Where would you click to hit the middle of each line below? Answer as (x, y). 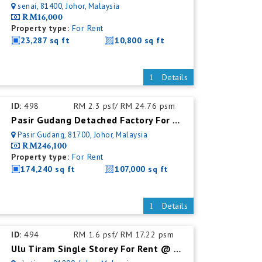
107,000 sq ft (142, 169)
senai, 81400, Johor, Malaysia (69, 6)
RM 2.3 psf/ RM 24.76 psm (125, 106)
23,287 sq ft (45, 40)
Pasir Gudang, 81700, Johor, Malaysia (83, 135)
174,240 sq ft (48, 169)
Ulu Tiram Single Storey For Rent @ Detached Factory (177, 249)
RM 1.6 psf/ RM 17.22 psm (124, 235)
